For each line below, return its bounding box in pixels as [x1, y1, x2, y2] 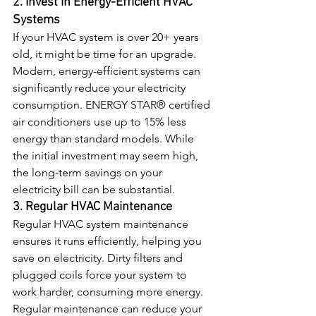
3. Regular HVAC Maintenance [13, 200, 172, 214]
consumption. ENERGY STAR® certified [13, 98, 213, 111]
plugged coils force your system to [13, 268, 190, 281]
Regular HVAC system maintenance [13, 217, 191, 231]
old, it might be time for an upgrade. [13, 47, 199, 61]
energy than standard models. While [13, 132, 197, 145]
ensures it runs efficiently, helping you [13, 234, 205, 248]
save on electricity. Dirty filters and [13, 251, 186, 265]
